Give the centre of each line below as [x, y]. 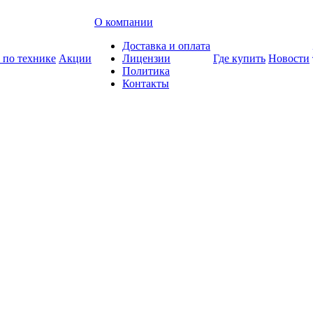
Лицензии [146, 58]
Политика [146, 71]
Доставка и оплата [166, 46]
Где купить [239, 58]
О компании [124, 22]
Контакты [146, 83]
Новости [289, 58]
